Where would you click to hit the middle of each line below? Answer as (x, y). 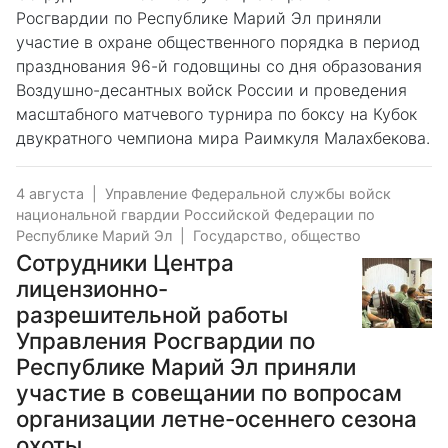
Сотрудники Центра (125, 262)
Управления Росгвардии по (165, 340)
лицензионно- (92, 288)
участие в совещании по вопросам (209, 392)
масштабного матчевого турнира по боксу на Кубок (216, 113)
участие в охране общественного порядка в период (218, 41)
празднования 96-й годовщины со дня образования (219, 65)
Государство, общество (277, 235)
